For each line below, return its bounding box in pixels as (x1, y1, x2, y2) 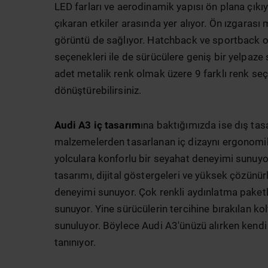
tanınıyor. (54, 236, 96, 248)
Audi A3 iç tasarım (54, 119, 141, 131)
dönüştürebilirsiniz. (54, 85, 142, 97)
